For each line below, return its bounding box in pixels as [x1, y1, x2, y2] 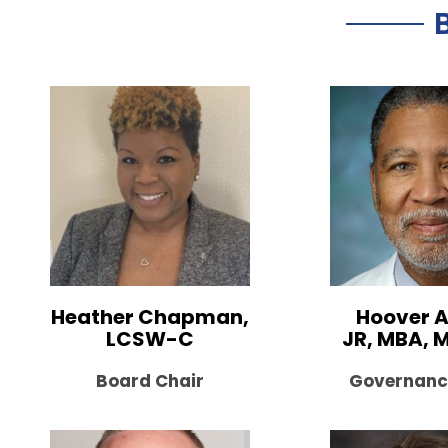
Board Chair [96, 368, 204, 393]
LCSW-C [106, 324, 194, 353]
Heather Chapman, [51, 302, 249, 331]
